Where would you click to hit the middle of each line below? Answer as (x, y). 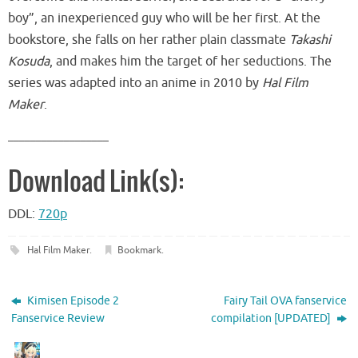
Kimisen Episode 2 (72, 301)
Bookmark (140, 251)
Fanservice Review (58, 319)
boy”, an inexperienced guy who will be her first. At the (164, 19)
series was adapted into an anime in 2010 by (135, 84)
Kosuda (29, 62)
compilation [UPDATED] (272, 319)
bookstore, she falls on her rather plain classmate (149, 40)
